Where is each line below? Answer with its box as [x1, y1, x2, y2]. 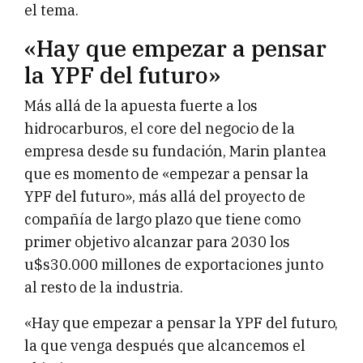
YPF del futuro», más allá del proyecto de [24, 187, 305, 207]
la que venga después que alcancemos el [24, 336, 305, 356]
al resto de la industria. [24, 278, 183, 297]
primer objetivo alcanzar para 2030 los [24, 233, 290, 252]
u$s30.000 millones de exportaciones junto [24, 255, 323, 275]
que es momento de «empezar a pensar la [24, 164, 309, 184]
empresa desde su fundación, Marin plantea [24, 142, 327, 161]
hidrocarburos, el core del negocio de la [24, 119, 295, 139]
